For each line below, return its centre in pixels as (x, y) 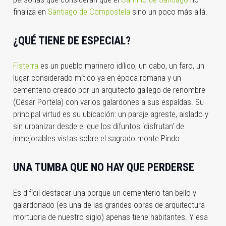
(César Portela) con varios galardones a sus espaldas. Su (108, 102)
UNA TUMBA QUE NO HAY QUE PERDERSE (103, 167)
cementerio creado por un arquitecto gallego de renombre (109, 90)
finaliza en (30, 11)
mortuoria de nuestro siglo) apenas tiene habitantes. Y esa (110, 217)
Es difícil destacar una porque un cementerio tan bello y (104, 192)
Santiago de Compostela (89, 11)
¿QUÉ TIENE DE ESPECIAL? (72, 40)
